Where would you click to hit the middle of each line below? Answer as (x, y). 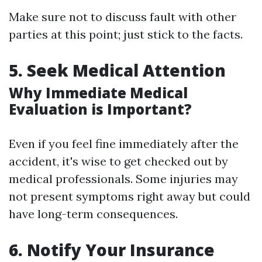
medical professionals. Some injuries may (123, 179)
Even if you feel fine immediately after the (124, 144)
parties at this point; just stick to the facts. (126, 34)
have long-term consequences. (93, 214)
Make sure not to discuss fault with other (123, 17)
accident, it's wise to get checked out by (118, 161)
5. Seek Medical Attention (117, 70)
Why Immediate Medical (98, 93)
